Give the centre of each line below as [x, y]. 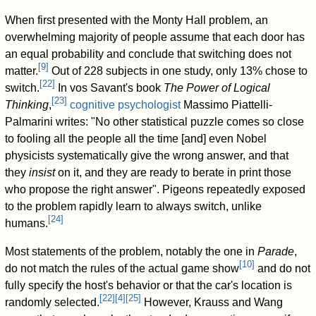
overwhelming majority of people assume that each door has [155, 37]
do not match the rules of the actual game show [122, 268]
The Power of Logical [217, 87]
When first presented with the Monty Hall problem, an [137, 20]
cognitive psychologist [126, 104]
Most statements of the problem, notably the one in [132, 251]
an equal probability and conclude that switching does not [148, 54]
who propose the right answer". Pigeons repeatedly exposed [156, 189]
